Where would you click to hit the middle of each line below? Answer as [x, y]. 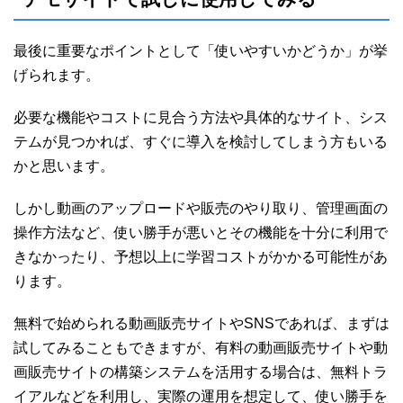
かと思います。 [64, 166]
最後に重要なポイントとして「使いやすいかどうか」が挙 [201, 51]
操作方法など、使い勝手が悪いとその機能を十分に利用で [201, 233]
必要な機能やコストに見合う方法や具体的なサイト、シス [201, 118]
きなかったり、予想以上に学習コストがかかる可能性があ [201, 257]
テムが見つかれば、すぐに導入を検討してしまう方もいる [201, 142]
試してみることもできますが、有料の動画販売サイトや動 [201, 348]
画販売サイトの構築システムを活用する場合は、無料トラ [201, 372]
